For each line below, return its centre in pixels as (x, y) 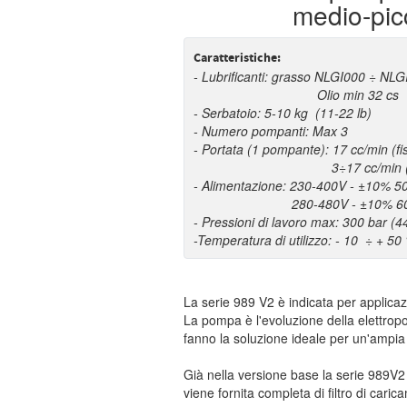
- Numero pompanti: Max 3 (271, 131)
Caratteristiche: (237, 58)
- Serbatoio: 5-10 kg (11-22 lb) (283, 113)
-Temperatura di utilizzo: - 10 (279, 240)
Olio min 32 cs (296, 94)
